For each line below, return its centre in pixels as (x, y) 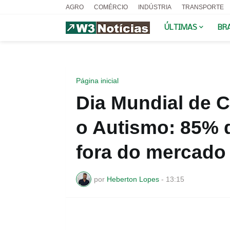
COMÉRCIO (111, 7)
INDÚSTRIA (155, 7)
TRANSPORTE (203, 7)
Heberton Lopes (133, 179)
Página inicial (97, 81)
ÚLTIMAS (180, 28)
